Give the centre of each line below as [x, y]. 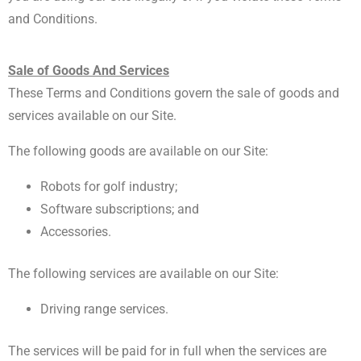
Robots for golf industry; [109, 187]
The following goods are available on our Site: [140, 151]
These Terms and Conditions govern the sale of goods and [174, 93]
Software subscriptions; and [120, 209]
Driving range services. [104, 309]
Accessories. [76, 232]
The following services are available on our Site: [145, 274]
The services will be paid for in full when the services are [167, 351]
